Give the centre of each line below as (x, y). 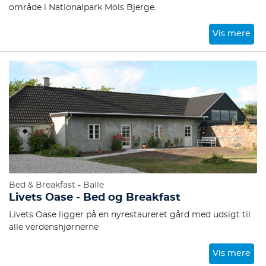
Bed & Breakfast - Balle (56, 185)
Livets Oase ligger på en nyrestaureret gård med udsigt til (130, 215)
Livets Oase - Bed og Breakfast (95, 198)
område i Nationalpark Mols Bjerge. (83, 8)
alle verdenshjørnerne (54, 227)
